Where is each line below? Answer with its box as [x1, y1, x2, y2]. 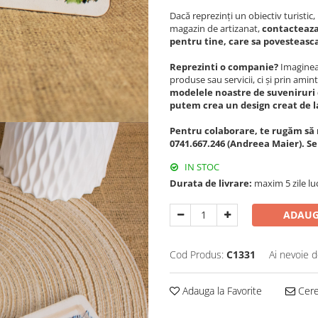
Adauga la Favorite [180, 283, 262, 297]
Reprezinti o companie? [170, 60, 280, 73]
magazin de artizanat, [170, 21, 262, 35]
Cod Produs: [170, 247, 224, 261]
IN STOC [182, 160, 219, 173]
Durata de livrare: [170, 176, 252, 190]
